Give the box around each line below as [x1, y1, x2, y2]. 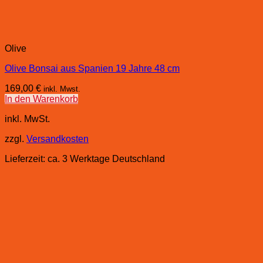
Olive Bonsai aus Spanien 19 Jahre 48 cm [5, 63, 180, 74]
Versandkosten [26, 134, 89, 144]
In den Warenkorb [5, 94, 78, 104]
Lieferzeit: [5, 154, 48, 164]
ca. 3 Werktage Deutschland [48, 154, 165, 164]
